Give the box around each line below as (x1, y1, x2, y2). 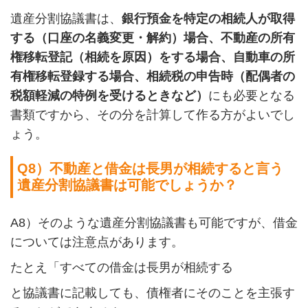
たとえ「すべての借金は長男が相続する (10, 261, 233, 275)
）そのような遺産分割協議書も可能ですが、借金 (25, 216, 298, 230)
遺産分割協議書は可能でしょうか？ (17, 177, 238, 193)
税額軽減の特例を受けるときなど (10, 88, 196, 102)
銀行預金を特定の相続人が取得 (121, 11, 295, 25)
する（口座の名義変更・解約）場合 (10, 30, 208, 45)
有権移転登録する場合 (10, 69, 134, 83)
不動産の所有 (220, 30, 295, 45)
